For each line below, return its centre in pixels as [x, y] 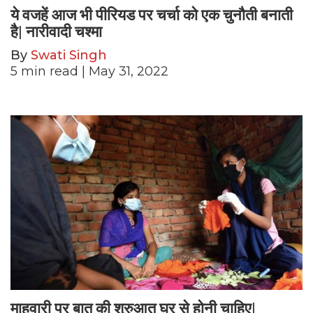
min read [50, 71]
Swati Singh [69, 55]
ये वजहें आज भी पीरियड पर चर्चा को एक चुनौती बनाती [152, 15]
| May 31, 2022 [123, 71]
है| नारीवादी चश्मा [56, 31]
